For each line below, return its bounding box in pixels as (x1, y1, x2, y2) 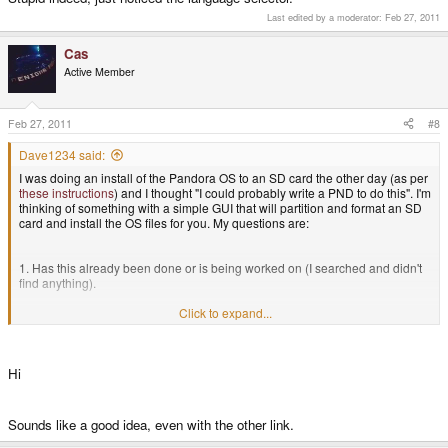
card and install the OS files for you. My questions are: (19, 213, 309, 231)
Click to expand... (178, 303, 272, 321)
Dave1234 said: (19, 145, 105, 163)
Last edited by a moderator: (267, 10, 385, 25)
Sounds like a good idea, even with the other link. (8, 415, 294, 435)
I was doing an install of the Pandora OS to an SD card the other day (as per (19, 168, 428, 186)
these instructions (19, 183, 114, 201)
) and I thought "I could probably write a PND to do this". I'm (114, 183, 431, 201)
